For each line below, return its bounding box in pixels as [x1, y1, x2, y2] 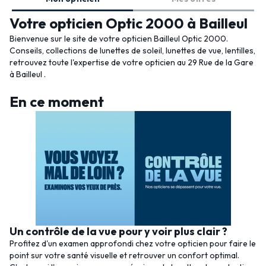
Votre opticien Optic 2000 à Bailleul [9, 14, 248, 32]
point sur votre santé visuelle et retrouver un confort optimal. [9, 250, 239, 261]
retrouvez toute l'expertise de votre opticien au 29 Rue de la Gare [9, 57, 254, 68]
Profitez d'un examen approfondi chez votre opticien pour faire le [9, 238, 256, 249]
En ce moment [9, 93, 104, 110]
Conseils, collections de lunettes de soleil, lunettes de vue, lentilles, [9, 45, 255, 56]
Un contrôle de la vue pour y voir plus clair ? [9, 224, 227, 238]
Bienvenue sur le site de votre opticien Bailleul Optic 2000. [9, 33, 228, 44]
